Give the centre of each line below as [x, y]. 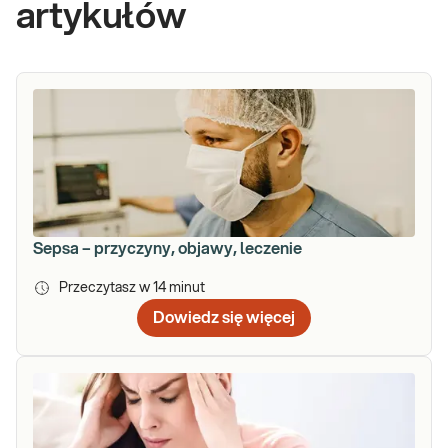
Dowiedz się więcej [224, 318]
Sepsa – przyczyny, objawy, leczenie [167, 249]
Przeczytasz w [106, 288]
